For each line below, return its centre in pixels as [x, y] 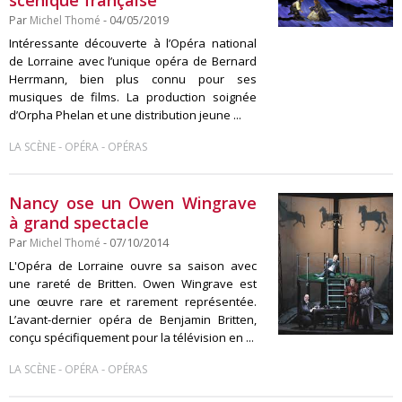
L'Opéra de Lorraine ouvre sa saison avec [133, 266]
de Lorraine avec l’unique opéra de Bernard [133, 61]
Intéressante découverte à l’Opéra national [133, 43]
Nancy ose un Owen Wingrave [133, 203]
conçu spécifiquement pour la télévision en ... [131, 337]
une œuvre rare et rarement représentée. [133, 301]
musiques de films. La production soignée [133, 97]
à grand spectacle [79, 223]
